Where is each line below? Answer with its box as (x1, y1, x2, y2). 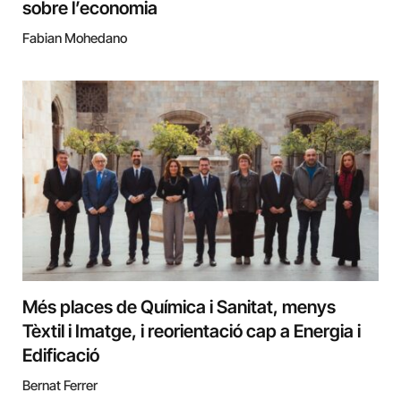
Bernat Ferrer (22, 376, 98, 394)
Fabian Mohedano (22, 29, 127, 47)
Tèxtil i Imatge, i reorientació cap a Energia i (22, 320, 361, 342)
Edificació (22, 344, 99, 366)
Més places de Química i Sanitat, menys (22, 295, 336, 318)
